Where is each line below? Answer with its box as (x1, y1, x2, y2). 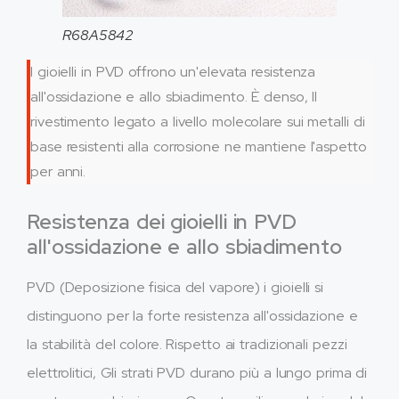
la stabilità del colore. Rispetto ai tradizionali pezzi (27, 335, 347, 354)
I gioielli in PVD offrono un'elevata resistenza (30, 62, 316, 82)
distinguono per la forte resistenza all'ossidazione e (27, 306, 358, 326)
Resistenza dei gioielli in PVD (27, 208, 297, 236)
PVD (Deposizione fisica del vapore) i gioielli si (27, 278, 324, 297)
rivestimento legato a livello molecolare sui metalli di (30, 112, 365, 132)
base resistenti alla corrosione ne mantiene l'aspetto (30, 137, 367, 157)
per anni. (30, 162, 86, 182)
